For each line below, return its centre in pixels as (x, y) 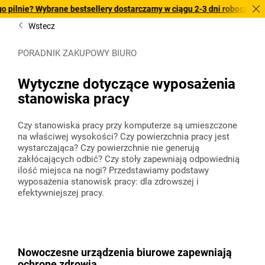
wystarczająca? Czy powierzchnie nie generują (109, 148)
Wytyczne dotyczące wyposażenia (127, 84)
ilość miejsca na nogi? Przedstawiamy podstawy (113, 170)
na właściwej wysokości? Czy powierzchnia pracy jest (124, 137)
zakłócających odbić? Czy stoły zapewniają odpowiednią (129, 159)
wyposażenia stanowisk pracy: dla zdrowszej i (108, 182)
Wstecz (42, 26)
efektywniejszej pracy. (61, 193)
